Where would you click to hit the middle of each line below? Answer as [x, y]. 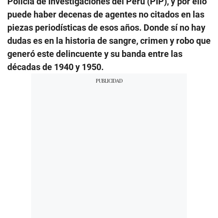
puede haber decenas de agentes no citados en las [106, 14]
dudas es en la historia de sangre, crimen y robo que [109, 40]
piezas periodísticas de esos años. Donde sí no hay [106, 27]
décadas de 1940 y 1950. [55, 67]
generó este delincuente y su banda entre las [95, 54]
